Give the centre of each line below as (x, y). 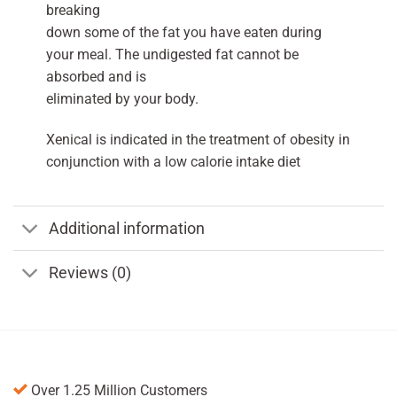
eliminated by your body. (122, 99)
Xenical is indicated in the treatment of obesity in (198, 140)
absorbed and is (96, 77)
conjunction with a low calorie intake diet (173, 162)
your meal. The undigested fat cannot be (172, 55)
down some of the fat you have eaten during (183, 33)
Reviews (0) (90, 272)
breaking (73, 11)
